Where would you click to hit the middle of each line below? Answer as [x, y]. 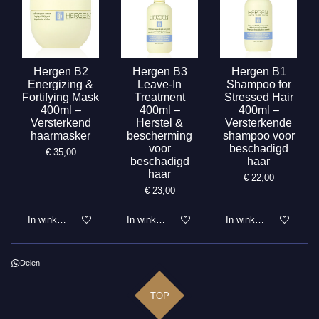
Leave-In [159, 84]
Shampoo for [258, 84]
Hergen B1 [258, 71]
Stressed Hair [258, 97]
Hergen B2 [61, 71]
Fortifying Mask [61, 97]
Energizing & [61, 84]
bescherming [159, 135]
